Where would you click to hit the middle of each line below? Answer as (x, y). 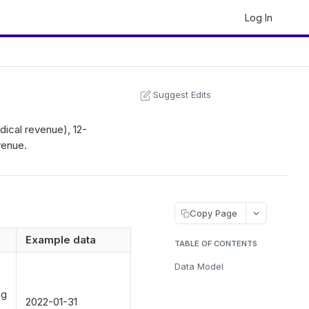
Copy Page (213, 213)
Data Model (199, 266)
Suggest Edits (182, 94)
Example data (61, 240)
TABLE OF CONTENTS (216, 243)
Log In (259, 17)
